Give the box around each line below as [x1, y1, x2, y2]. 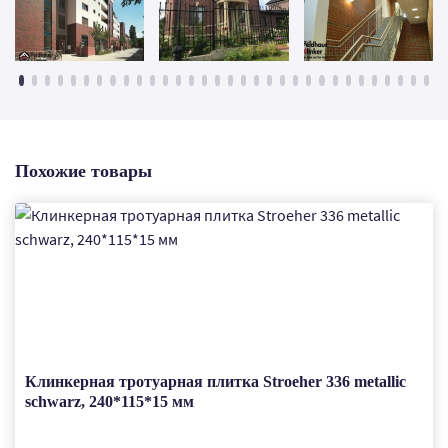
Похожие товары [15, 161, 152, 181]
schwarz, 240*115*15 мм [25, 393, 194, 410]
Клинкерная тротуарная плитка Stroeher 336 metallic [25, 373, 406, 390]
